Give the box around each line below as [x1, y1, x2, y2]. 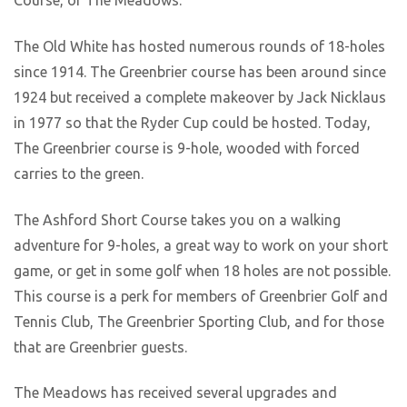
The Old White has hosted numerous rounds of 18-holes [14, 37, 385, 55]
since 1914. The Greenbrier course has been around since [14, 63, 386, 80]
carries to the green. [14, 164, 144, 182]
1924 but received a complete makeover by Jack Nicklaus [14, 88, 386, 105]
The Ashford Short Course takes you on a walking [14, 211, 341, 228]
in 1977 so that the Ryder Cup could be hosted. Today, [14, 114, 371, 131]
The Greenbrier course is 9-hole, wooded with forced [14, 139, 360, 156]
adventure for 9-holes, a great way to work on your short [14, 236, 388, 253]
